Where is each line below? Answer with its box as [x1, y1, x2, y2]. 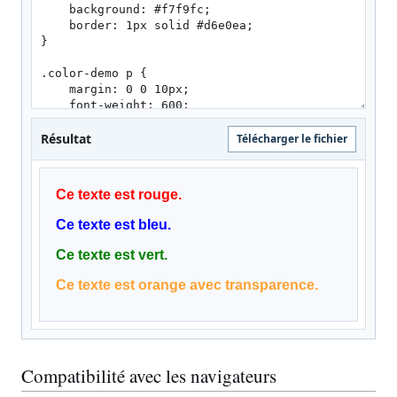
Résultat [41, 129, 91, 147]
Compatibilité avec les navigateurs [21, 362, 276, 388]
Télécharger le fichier [237, 130, 347, 146]
